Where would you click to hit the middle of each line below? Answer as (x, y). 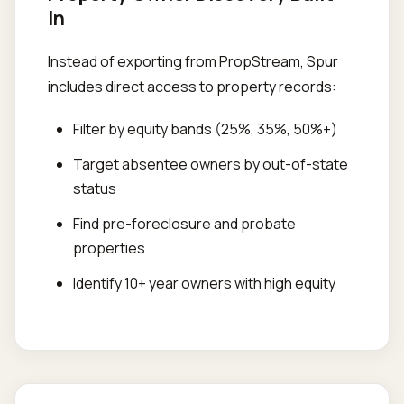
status (95, 188)
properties (109, 248)
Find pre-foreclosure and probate (184, 224)
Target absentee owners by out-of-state (211, 164)
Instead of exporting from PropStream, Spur (193, 61)
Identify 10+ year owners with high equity (204, 283)
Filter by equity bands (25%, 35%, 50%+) (205, 129)
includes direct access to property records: (192, 87)
